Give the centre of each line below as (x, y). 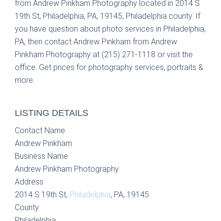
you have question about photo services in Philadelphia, (110, 29)
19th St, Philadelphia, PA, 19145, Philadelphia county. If (108, 16)
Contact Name (40, 130)
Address (29, 182)
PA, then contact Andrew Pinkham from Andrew (96, 42)
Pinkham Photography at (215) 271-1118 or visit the (104, 55)
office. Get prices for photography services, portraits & (109, 67)
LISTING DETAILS (52, 113)
